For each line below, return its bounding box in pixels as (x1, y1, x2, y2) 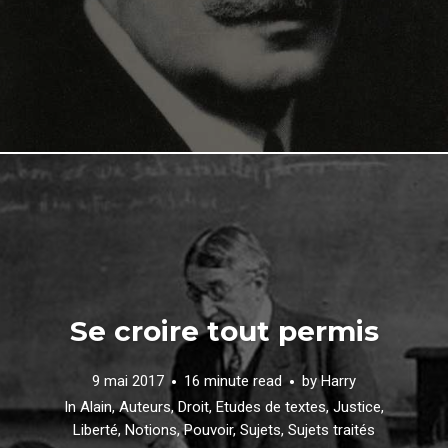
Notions (125, 421, 177, 439)
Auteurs (119, 398, 171, 416)
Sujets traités (288, 421, 375, 439)
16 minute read (184, 372, 282, 390)
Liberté (73, 421, 118, 439)
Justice (333, 398, 381, 416)
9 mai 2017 (92, 372, 164, 390)
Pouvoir (184, 421, 233, 439)
